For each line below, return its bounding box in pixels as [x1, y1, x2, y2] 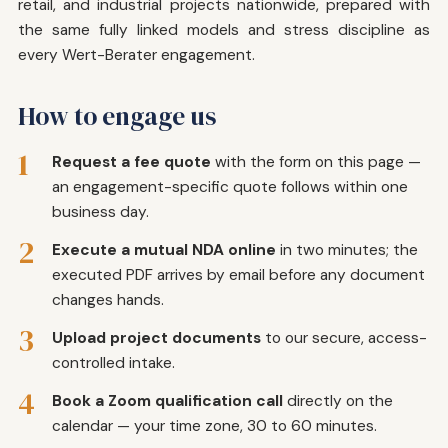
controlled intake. [52, 352, 175, 373]
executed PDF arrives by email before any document [52, 264, 425, 285]
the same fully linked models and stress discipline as [18, 19, 430, 40]
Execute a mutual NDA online [52, 239, 276, 260]
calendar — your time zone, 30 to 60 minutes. [52, 415, 377, 436]
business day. [52, 201, 149, 222]
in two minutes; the [276, 239, 418, 260]
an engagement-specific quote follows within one [52, 176, 408, 197]
